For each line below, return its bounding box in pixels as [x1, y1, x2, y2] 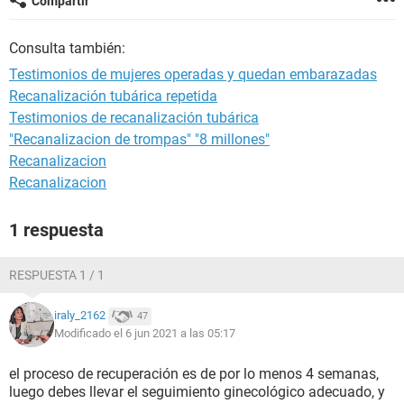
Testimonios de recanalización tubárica [9, 109, 259, 126]
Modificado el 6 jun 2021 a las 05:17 [54, 326, 235, 340]
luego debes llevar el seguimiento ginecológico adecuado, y [9, 383, 385, 400]
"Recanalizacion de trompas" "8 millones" [9, 131, 270, 148]
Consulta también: [9, 40, 125, 57]
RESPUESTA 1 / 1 [9, 268, 105, 282]
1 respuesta [9, 219, 104, 241]
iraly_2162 [54, 308, 106, 323]
